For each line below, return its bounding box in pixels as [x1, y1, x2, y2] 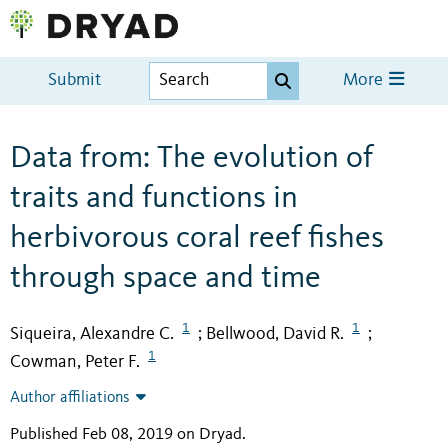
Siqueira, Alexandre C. [10, 324, 174, 343]
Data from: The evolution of [10, 142, 373, 175]
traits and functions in [10, 182, 298, 215]
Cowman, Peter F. [10, 353, 140, 372]
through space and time [10, 262, 321, 295]
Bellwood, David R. [206, 324, 344, 343]
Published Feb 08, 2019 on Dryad [10, 426, 242, 444]
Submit [48, 72, 102, 90]
